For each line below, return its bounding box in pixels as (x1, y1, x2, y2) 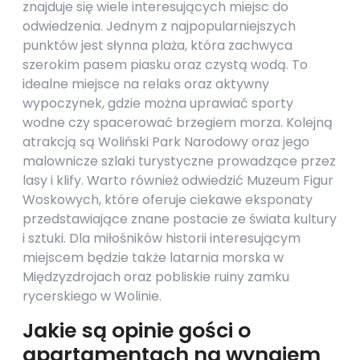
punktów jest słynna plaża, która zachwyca (22, 36, 292, 55)
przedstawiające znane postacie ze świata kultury (22, 210, 337, 228)
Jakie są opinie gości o (22, 317, 251, 345)
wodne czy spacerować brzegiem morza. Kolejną (22, 113, 333, 132)
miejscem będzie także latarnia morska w (22, 248, 284, 267)
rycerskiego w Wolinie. (22, 287, 162, 305)
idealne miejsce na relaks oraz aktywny (22, 75, 269, 93)
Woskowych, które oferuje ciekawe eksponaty (22, 190, 313, 209)
